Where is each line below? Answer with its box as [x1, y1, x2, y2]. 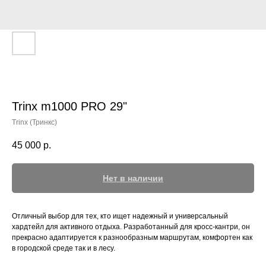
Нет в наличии [103, 173, 163, 183]
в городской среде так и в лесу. [12, 244, 115, 253]
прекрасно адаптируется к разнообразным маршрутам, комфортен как [12, 233, 252, 242]
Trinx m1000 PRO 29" [12, 100, 127, 113]
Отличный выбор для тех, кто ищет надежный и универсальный [12, 212, 228, 221]
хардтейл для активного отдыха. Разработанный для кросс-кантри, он [12, 223, 250, 232]
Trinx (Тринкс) [12, 118, 57, 126]
